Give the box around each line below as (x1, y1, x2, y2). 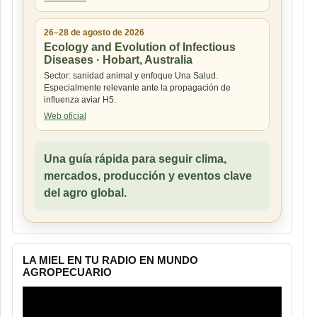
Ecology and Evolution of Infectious (44, 40, 236, 53)
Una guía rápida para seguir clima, (44, 152, 226, 165)
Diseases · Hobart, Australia (44, 53, 192, 66)
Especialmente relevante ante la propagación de (44, 82, 231, 93)
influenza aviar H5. (44, 94, 116, 105)
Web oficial (44, 110, 86, 121)
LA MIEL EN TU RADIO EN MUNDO (23, 253, 198, 266)
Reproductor (22, 285, 84, 298)
